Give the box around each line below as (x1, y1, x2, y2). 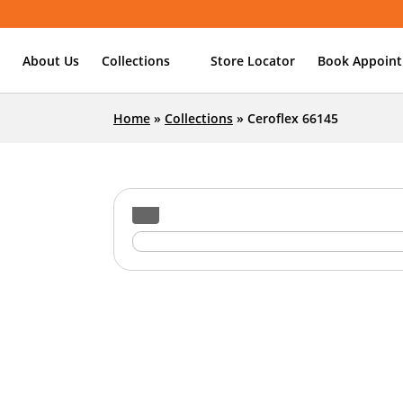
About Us (22, 51, 79, 69)
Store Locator (210, 51, 295, 69)
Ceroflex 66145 (247, 110, 338, 127)
